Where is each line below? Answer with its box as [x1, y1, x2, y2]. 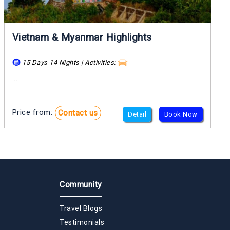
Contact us [57, 108, 98, 118]
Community [60, 180, 102, 190]
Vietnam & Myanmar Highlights [12, 31, 152, 43]
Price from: [12, 108, 55, 118]
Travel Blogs [60, 204, 102, 213]
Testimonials [60, 218, 104, 227]
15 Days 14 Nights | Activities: [20, 58, 118, 66]
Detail [128, 110, 147, 119]
